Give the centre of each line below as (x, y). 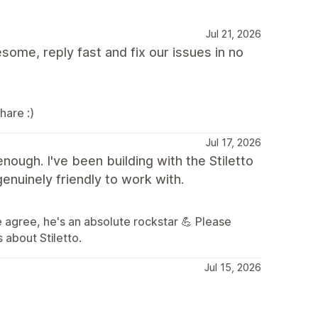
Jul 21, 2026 (234, 33)
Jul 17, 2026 (234, 142)
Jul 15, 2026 (233, 267)
